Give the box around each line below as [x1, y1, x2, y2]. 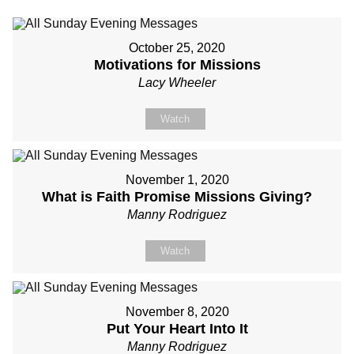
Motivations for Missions [93, 57, 261, 73]
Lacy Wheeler [138, 76, 216, 89]
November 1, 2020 [125, 173, 229, 186]
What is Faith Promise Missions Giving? [42, 189, 312, 205]
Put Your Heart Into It [106, 321, 248, 337]
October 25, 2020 [129, 41, 225, 55]
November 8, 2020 [125, 305, 229, 318]
